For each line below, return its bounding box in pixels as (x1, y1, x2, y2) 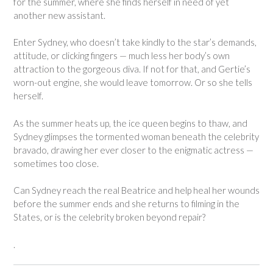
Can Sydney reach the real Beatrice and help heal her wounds (13, 185, 260, 196)
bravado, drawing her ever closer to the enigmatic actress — (13, 144, 253, 155)
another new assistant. (13, 9, 105, 21)
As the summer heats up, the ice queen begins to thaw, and (13, 117, 247, 129)
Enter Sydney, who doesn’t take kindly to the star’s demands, (13, 37, 257, 48)
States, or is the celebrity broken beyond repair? (13, 211, 205, 222)
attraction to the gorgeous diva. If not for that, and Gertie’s (13, 63, 250, 74)
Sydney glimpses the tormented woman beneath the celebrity (13, 130, 259, 142)
